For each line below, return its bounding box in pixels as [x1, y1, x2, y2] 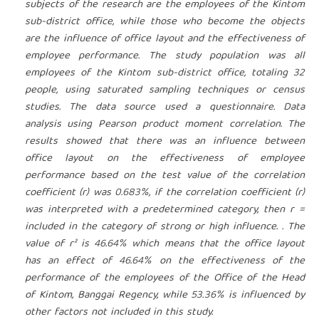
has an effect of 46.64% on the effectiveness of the [24, 252, 305, 271]
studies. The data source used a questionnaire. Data [24, 98, 305, 117]
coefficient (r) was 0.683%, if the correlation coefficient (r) [24, 184, 305, 203]
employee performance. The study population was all [24, 47, 305, 66]
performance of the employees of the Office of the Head [24, 269, 305, 288]
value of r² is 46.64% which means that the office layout [24, 235, 305, 254]
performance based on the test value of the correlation [24, 167, 305, 186]
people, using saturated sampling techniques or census [24, 81, 305, 100]
